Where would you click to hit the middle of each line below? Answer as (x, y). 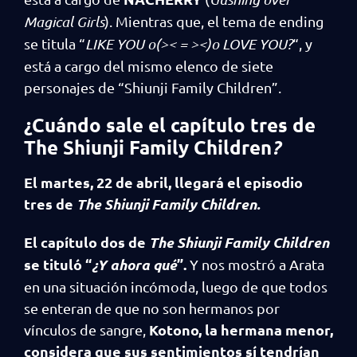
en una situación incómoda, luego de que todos (176, 286)
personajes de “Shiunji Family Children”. (154, 87)
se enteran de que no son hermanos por (152, 308)
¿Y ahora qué (134, 265)
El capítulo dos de (86, 242)
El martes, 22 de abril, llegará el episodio (163, 182)
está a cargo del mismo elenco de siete (149, 66)
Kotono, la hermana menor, (241, 330)
